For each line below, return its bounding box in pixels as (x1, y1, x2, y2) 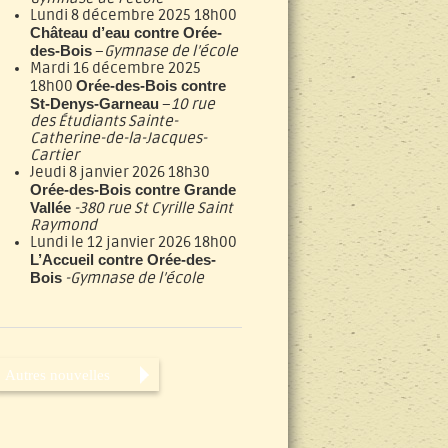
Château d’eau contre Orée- (30, 24, 222, 41)
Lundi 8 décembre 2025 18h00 (30, 7, 237, 24)
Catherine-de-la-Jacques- (30, 130, 207, 147)
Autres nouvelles (5, 366, 110, 383)
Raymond (30, 217, 97, 234)
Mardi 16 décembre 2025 (30, 60, 201, 77)
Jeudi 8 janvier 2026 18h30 (30, 164, 210, 181)
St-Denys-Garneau (30, 95, 159, 112)
